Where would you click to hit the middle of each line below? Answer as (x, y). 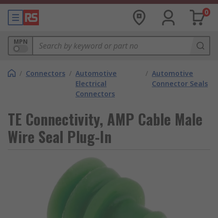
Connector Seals (180, 83)
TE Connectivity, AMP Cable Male (105, 119)
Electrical (91, 83)
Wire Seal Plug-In (60, 136)
